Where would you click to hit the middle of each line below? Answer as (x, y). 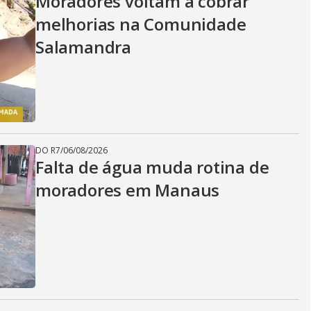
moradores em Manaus (128, 190)
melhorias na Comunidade (141, 24)
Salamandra (84, 47)
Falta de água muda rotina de (152, 167)
